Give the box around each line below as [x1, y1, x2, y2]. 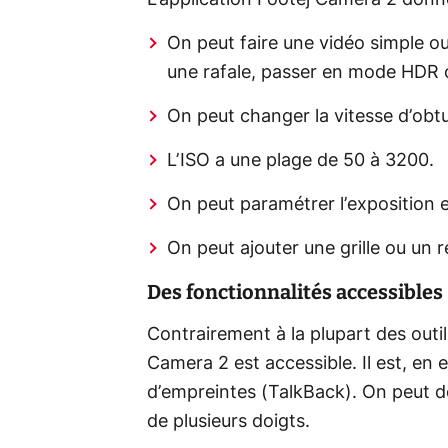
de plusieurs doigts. [147, 413, 310, 431]
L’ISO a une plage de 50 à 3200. [167, 152, 439, 170]
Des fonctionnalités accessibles [147, 280, 443, 304]
